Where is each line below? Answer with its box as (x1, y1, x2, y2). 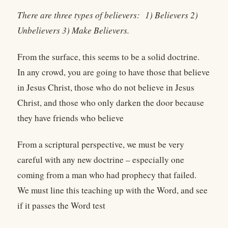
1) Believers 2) (145, 9, 198, 21)
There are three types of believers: (17, 9, 140, 21)
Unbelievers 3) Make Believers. (17, 24, 129, 36)
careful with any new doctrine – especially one (17, 154, 184, 166)
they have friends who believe (17, 111, 127, 124)
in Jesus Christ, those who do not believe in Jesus (17, 81, 194, 93)
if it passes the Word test (17, 199, 108, 212)
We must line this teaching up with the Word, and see (17, 184, 208, 196)
